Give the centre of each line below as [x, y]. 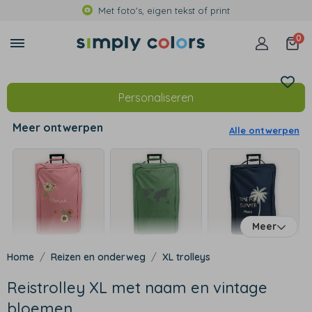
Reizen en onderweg [98, 257]
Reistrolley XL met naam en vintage [137, 288]
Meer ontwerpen [58, 127]
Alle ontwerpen [264, 130]
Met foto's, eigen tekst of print [164, 10]
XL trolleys [186, 257]
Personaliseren [156, 97]
